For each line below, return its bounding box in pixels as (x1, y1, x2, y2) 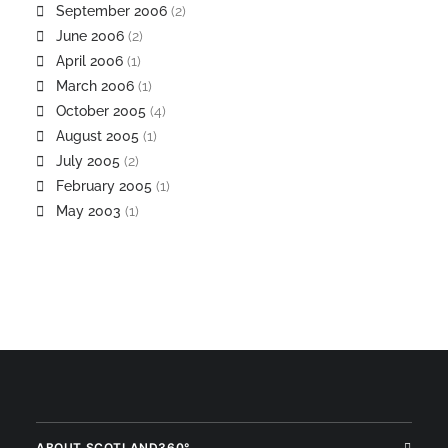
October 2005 (56, 103, 146, 119)
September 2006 (56, 3, 167, 19)
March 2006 (56, 78, 134, 94)
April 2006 (56, 53, 123, 69)
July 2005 (56, 153, 120, 169)
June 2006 (56, 28, 124, 44)
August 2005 (56, 128, 139, 144)
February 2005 (56, 178, 152, 194)
